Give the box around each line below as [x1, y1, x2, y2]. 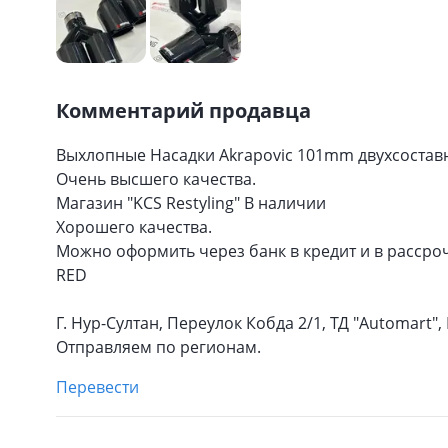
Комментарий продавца [56, 97, 311, 124]
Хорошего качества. [56, 216, 212, 238]
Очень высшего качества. [56, 168, 256, 190]
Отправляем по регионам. [56, 336, 261, 358]
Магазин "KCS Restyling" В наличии [56, 192, 326, 214]
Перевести [56, 376, 139, 398]
